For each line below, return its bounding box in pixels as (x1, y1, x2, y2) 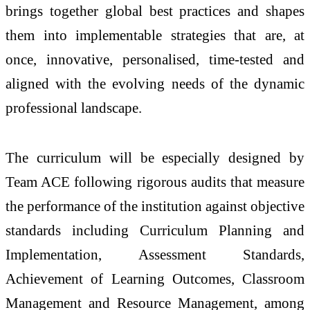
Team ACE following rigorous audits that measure (6, 173, 304, 190)
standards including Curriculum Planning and (6, 221, 304, 238)
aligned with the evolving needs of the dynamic (6, 75, 304, 91)
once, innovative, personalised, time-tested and (6, 51, 304, 67)
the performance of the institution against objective (6, 197, 304, 214)
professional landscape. (6, 99, 142, 116)
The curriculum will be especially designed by (6, 149, 304, 165)
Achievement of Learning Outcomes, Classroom (6, 270, 304, 286)
